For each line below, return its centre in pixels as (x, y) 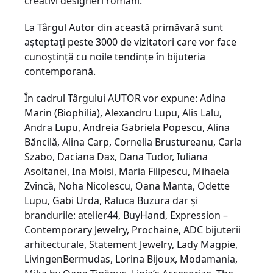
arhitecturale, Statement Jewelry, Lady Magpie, (131, 244)
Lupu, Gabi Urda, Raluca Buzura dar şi (111, 200)
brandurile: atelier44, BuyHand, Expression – (126, 215)
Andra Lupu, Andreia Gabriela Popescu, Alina (127, 127)
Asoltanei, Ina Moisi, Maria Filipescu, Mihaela (127, 171)
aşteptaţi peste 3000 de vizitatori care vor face (130, 42)
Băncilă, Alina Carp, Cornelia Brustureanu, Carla (133, 142)
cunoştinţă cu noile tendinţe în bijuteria (115, 57)
